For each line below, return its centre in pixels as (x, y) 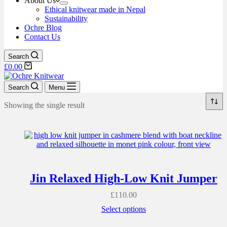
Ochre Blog (43, 28)
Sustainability (66, 18)
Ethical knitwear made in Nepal (95, 9)
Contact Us (42, 37)
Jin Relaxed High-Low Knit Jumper (124, 178)
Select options (124, 209)
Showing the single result (44, 105)
